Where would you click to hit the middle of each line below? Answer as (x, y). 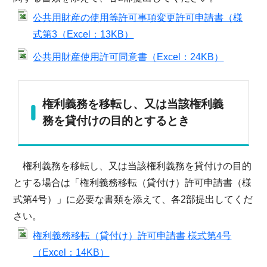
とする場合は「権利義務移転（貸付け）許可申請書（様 (133, 182)
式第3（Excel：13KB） (83, 34)
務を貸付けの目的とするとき (116, 120)
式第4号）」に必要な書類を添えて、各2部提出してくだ (133, 199)
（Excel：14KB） (71, 252)
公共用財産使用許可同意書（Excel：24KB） (128, 57)
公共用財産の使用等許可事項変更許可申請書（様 (138, 17)
